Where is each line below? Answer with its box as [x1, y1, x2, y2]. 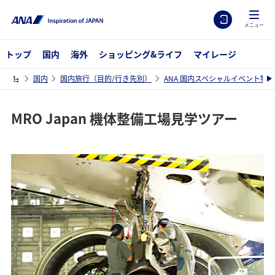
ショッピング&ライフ [98, 48, 182, 60]
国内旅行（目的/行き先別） [60, 73, 152, 84]
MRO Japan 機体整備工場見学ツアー [10, 107, 238, 128]
